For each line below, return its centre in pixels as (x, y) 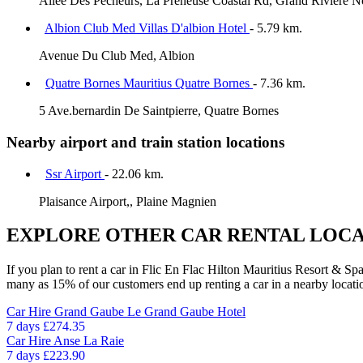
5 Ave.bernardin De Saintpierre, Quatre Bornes (159, 111)
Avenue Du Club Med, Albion (117, 56)
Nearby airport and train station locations (145, 142)
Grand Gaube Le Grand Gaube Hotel (150, 312)
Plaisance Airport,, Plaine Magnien (128, 201)
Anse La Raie (89, 341)
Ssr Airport (75, 173)
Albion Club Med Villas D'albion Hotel (147, 28)
